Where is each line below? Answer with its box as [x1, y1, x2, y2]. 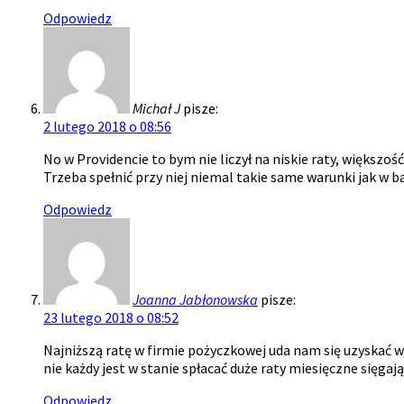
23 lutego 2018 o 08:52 [43, 308, 179, 326]
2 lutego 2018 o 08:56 [43, 116, 171, 135]
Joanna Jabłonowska [133, 289, 258, 308]
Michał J [133, 98, 180, 117]
